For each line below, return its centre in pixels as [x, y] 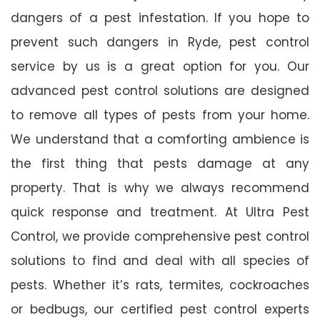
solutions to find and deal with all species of [160, 260]
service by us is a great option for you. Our [160, 66]
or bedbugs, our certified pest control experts [160, 309]
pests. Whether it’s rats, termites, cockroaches [160, 285]
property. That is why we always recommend [160, 187]
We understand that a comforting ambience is [160, 139]
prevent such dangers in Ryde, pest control [160, 42]
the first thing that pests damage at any [160, 163]
